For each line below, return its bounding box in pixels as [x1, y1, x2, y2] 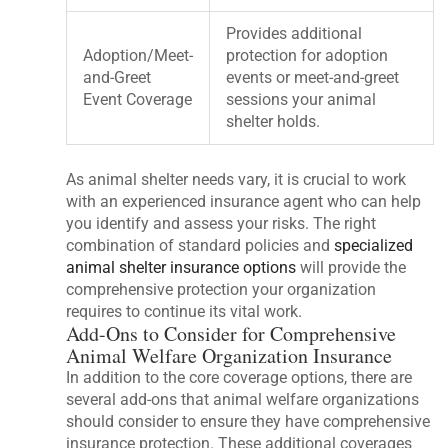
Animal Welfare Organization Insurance [66, 342, 393, 370]
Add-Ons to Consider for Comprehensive [66, 320, 397, 348]
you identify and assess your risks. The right [66, 214, 377, 234]
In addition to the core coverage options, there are [66, 368, 413, 388]
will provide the [296, 258, 407, 278]
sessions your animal [226, 90, 377, 110]
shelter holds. [226, 112, 321, 132]
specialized [334, 236, 414, 256]
